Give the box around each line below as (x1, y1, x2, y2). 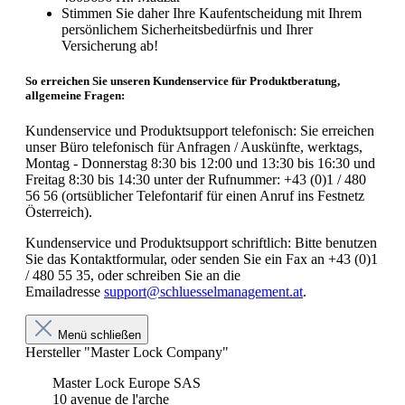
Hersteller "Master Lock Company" (25, 344, 229, 361)
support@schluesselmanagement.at (104, 284, 303, 300)
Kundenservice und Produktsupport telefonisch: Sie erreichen (25, 123, 374, 139)
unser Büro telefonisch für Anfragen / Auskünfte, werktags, (25, 139, 363, 155)
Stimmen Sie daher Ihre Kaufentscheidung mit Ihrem (61, 5, 362, 21)
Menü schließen (54, 328, 141, 343)
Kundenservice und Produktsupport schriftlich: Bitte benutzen (25, 235, 377, 251)
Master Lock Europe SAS (52, 375, 201, 391)
